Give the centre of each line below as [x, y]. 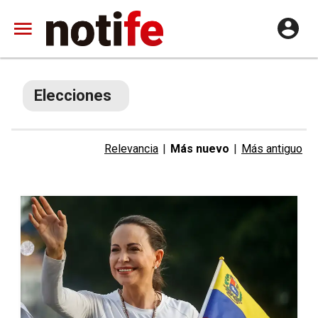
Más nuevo [200, 149]
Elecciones [73, 95]
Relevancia [131, 149]
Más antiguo [272, 149]
